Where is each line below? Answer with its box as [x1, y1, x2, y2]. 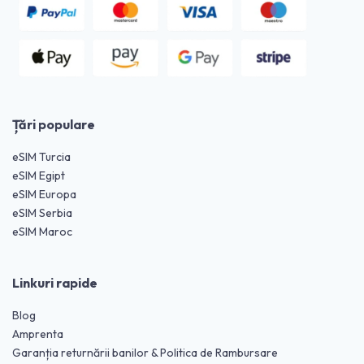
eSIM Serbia [12, 205, 72, 220]
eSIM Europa [12, 186, 76, 201]
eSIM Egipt [12, 167, 65, 183]
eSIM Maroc [12, 223, 72, 239]
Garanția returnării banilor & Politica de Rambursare [12, 344, 278, 360]
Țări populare [12, 115, 95, 132]
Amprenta [12, 326, 63, 341]
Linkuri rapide [12, 274, 97, 291]
